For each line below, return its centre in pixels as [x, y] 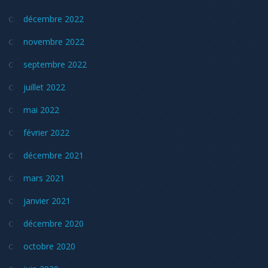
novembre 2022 [54, 41]
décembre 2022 [54, 19]
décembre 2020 [54, 223]
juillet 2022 [44, 87]
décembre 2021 [54, 155]
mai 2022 [41, 109]
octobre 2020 [49, 246]
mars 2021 [44, 178]
